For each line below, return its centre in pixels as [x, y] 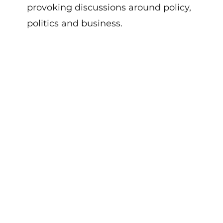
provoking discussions [77, 8]
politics [43, 24]
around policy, [160, 8]
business [101, 24]
